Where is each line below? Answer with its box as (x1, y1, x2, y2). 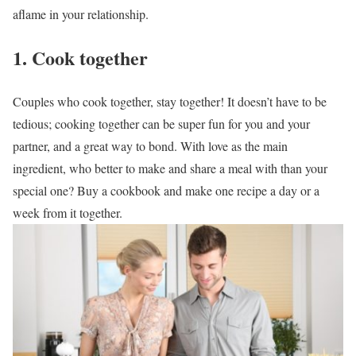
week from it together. (13, 203, 122, 221)
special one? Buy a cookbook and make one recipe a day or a (13, 181, 319, 199)
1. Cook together (13, 43, 148, 72)
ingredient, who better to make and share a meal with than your (13, 159, 327, 176)
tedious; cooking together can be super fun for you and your (13, 114, 310, 132)
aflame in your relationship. (13, 6, 149, 22)
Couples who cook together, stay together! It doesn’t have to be (13, 92, 327, 110)
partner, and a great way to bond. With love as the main (13, 137, 288, 154)
